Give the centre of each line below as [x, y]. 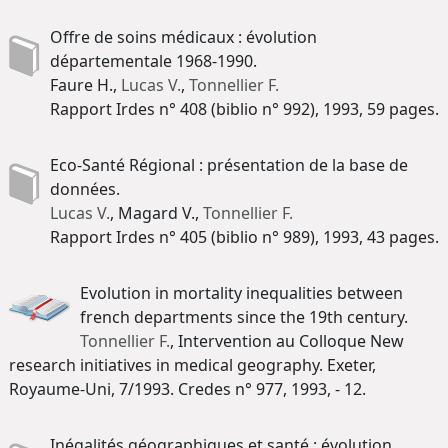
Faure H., [85, 85]
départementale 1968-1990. [153, 61]
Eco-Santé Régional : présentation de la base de [229, 165]
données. [85, 189]
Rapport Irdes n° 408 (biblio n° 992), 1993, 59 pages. [244, 109]
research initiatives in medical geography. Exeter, [192, 365]
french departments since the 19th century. [244, 317]
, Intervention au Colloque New [287, 341]
